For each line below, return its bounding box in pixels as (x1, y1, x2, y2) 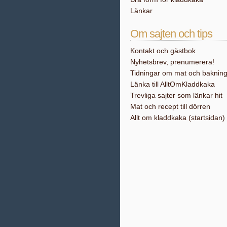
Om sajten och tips (130, 27, 212, 40)
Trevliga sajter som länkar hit (130, 91, 222, 99)
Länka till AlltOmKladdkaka (130, 80, 215, 88)
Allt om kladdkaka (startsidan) (130, 113, 225, 122)
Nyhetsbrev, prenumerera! (130, 58, 214, 66)
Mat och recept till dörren (130, 102, 210, 110)
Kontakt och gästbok (130, 47, 196, 55)
